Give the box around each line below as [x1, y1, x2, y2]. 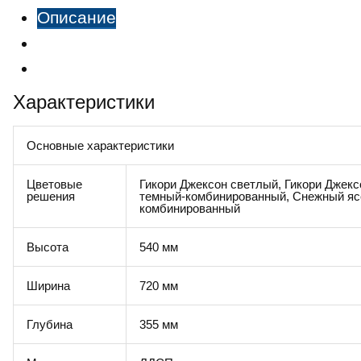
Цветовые [27, 177, 82, 191]
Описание [37, 8, 116, 27]
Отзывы [37, 59, 99, 78]
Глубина [27, 317, 73, 331]
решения [27, 189, 75, 203]
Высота [27, 240, 68, 254]
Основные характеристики [27, 139, 174, 152]
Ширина [27, 279, 70, 293]
